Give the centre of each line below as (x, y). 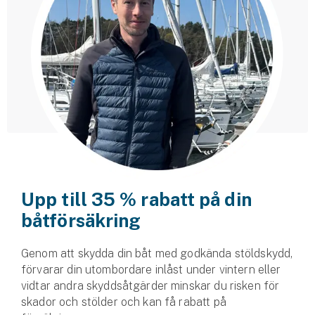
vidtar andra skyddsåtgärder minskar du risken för (150, 286)
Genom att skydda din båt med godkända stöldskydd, (157, 253)
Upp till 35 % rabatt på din (136, 199)
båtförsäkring (81, 220)
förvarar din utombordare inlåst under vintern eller (151, 270)
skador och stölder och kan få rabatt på (124, 302)
